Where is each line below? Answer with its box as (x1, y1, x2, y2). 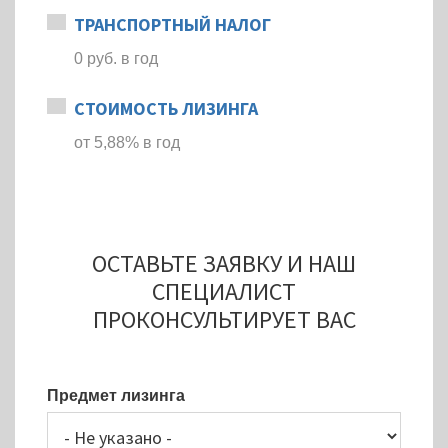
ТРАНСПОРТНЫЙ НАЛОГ (74, 13, 271, 36)
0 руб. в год (74, 50, 158, 67)
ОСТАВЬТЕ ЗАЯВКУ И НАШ (92, 248, 356, 279)
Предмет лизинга (47, 387, 185, 404)
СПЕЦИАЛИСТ (152, 276, 296, 307)
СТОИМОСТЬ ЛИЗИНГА (74, 97, 258, 120)
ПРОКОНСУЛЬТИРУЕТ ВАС (92, 304, 356, 335)
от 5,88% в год (74, 134, 180, 151)
